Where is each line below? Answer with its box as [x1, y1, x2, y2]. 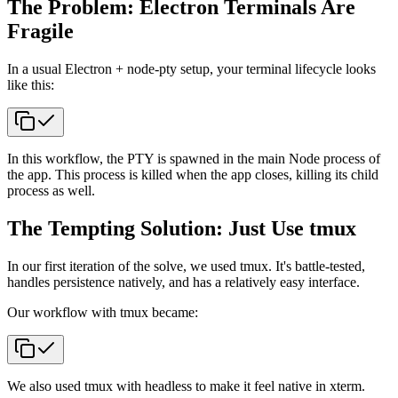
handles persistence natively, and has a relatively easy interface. [7, 274, 360, 290]
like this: [7, 76, 54, 92]
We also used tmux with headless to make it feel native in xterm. [7, 378, 365, 394]
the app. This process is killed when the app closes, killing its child [7, 166, 378, 182]
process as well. [7, 182, 95, 198]
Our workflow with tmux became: [7, 304, 198, 320]
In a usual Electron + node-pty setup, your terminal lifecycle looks [7, 60, 376, 76]
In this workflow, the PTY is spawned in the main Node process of [7, 150, 380, 166]
